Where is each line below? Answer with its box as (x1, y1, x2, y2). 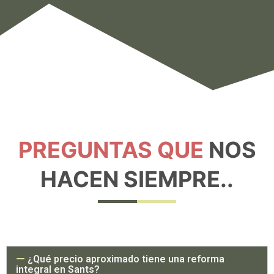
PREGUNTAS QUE (18, 136, 204, 164)
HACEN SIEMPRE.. (40, 166, 234, 193)
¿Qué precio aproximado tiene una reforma (28, 253, 225, 265)
